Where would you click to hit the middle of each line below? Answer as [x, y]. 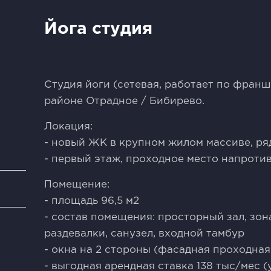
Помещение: [77, 185]
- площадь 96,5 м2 [92, 201]
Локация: [69, 127]
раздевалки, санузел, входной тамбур [145, 234]
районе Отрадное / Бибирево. [125, 101]
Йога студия [99, 29]
